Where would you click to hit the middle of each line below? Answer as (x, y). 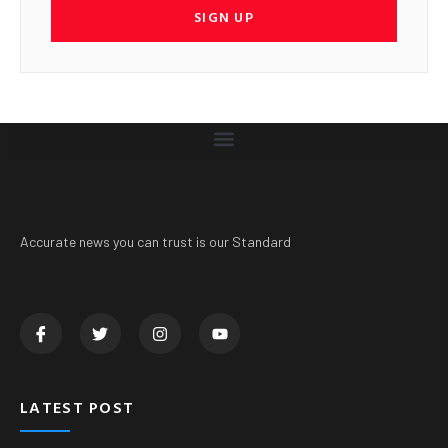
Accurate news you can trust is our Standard (155, 241)
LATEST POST (77, 407)
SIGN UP (224, 16)
